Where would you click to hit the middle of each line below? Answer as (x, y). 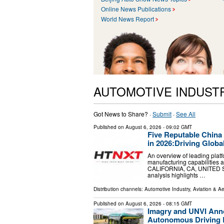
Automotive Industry (167, 189)
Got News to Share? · (123, 113)
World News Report (127, 18)
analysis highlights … (176, 175)
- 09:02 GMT (177, 127)
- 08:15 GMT (177, 203)
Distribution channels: (119, 189)
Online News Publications (136, 8)
